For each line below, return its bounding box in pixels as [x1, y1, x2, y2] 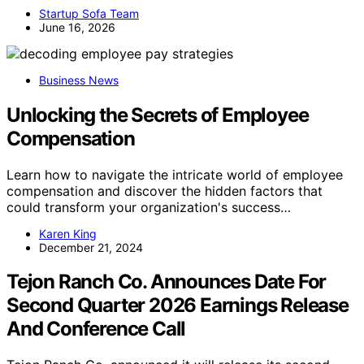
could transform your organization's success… [6, 198, 291, 215]
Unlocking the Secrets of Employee [6, 102, 309, 127]
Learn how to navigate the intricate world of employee [6, 166, 343, 183]
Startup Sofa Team [39, 6, 139, 20]
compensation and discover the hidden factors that [6, 182, 323, 199]
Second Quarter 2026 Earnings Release [6, 293, 349, 318]
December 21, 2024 [39, 240, 143, 254]
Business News [39, 72, 119, 87]
